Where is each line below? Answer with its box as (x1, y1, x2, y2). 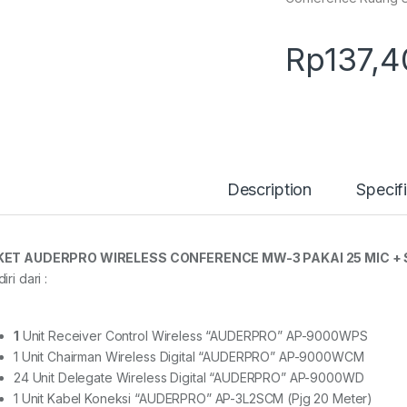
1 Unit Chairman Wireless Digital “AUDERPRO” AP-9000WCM (14, 348, 364, 364)
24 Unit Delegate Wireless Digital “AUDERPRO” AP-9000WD (14, 369, 364, 385)
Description (226, 179, 313, 199)
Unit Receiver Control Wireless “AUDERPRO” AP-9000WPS (18, 327, 368, 343)
